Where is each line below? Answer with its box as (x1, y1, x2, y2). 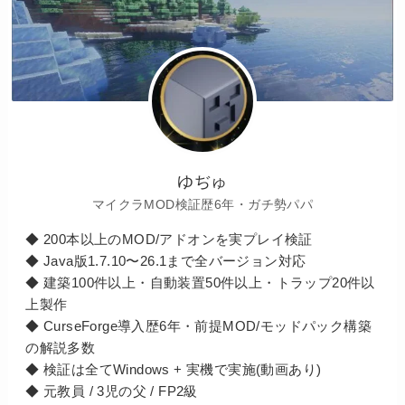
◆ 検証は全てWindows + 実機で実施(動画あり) (25, 361, 322, 377)
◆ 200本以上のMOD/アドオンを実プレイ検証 (25, 231, 313, 247)
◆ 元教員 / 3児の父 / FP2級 (25, 382, 198, 399)
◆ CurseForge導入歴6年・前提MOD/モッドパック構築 (25, 317, 372, 334)
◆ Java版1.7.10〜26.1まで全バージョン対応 (25, 252, 306, 268)
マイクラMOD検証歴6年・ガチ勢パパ (91, 197, 314, 212)
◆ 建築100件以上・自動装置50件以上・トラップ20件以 (25, 274, 375, 290)
